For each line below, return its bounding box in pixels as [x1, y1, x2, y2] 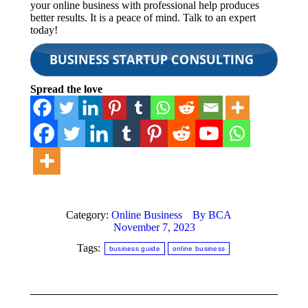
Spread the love [30, 82, 102, 95]
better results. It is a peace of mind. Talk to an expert [30, 12, 256, 23]
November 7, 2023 [113, 221, 195, 233]
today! [30, 24, 58, 36]
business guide [109, 244, 160, 252]
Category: [66, 208, 111, 221]
